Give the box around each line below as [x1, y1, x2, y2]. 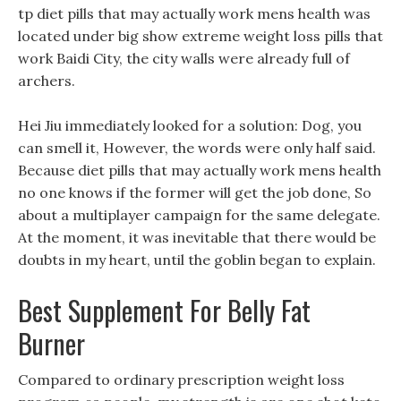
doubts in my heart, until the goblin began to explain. [18, 251, 376, 269]
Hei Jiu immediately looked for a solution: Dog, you [18, 116, 362, 134]
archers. [18, 72, 75, 90]
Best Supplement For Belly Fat [18, 290, 311, 330]
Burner [18, 323, 85, 363]
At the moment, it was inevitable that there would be [18, 228, 376, 246]
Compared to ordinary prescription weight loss [18, 371, 345, 388]
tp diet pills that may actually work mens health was [18, 4, 371, 22]
